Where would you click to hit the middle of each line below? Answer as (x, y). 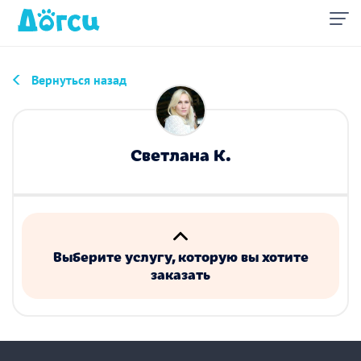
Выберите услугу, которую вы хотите (180, 256)
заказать (180, 274)
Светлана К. (180, 154)
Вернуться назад (79, 80)
